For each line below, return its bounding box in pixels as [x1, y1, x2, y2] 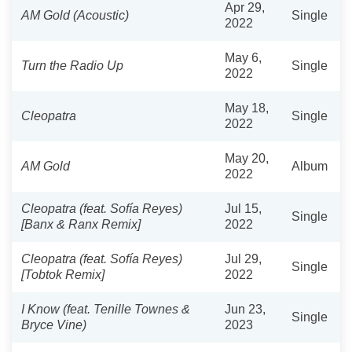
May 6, [225, 50, 262, 64]
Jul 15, [225, 201, 262, 215]
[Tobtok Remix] [21, 267, 104, 281]
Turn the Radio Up [21, 58, 123, 72]
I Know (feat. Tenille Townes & [21, 302, 190, 316]
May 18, [225, 101, 269, 115]
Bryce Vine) [21, 317, 86, 332]
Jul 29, [225, 251, 262, 266]
